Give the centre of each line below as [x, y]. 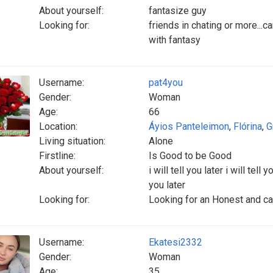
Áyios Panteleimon [189, 126]
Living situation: [72, 141]
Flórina [248, 126]
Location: [58, 126]
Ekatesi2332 [175, 242]
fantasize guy [178, 11]
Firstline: [57, 156]
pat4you [166, 83]
